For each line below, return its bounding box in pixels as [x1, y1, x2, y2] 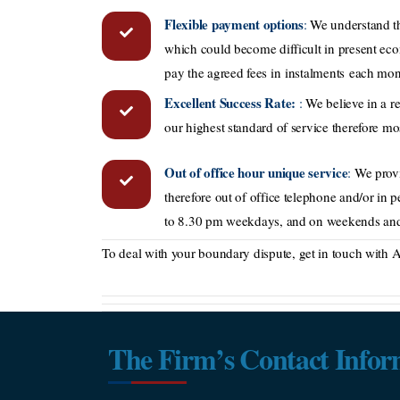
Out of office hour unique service [164, 162, 348, 183]
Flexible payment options [164, 13, 304, 34]
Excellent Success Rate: [164, 93, 299, 113]
